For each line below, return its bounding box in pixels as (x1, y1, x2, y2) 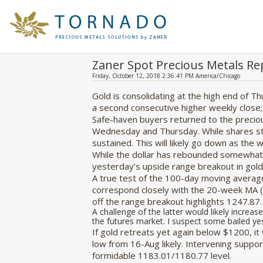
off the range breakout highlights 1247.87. (92, 195, 262, 207)
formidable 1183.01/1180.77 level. (92, 249, 231, 261)
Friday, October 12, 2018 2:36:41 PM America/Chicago (92, 72, 240, 80)
